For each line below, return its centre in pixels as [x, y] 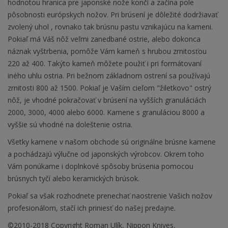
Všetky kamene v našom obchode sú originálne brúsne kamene [112, 142]
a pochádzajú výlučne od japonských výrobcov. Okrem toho [106, 154]
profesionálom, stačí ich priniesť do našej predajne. [92, 208]
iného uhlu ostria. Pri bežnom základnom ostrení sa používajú [109, 76]
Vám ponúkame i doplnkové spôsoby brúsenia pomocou [101, 166]
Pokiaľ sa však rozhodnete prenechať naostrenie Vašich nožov [110, 196]
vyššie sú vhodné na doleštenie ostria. [70, 125]
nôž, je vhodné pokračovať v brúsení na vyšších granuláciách [107, 100]
